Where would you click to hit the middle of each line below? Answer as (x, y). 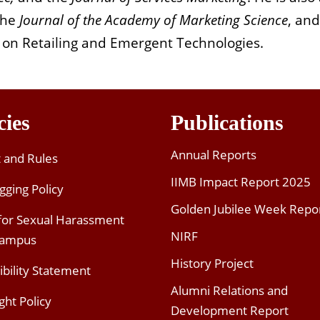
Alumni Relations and (229, 291)
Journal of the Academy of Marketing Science (154, 20)
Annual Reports (214, 155)
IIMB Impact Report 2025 (241, 182)
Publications (227, 123)
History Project (212, 264)
